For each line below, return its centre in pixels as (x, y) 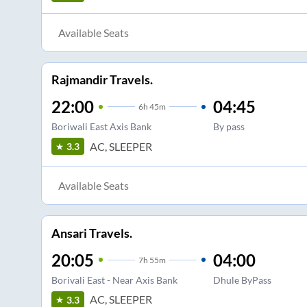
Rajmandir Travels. (102, 80)
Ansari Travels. (91, 233)
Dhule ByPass (242, 280)
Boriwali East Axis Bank (101, 127)
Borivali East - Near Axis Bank (114, 280)
